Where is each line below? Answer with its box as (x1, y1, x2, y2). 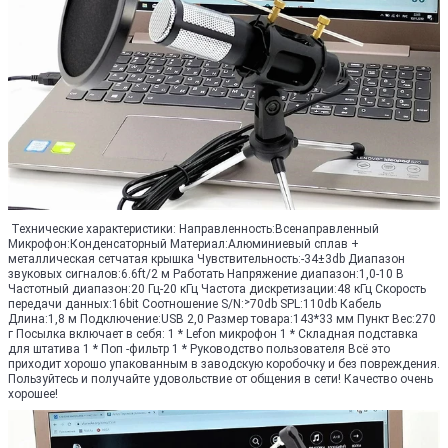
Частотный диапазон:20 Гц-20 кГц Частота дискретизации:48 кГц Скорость (8, 282, 426, 296)
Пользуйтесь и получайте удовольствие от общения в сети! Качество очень (8, 372, 433, 386)
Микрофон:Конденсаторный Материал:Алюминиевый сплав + (8, 237, 359, 251)
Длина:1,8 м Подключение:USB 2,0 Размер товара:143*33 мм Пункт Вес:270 (8, 312, 436, 326)
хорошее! (8, 387, 58, 401)
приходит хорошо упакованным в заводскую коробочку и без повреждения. (8, 357, 440, 371)
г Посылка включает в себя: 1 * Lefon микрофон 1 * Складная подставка (8, 327, 418, 341)
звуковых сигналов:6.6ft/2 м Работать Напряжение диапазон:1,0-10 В (8, 267, 404, 281)
